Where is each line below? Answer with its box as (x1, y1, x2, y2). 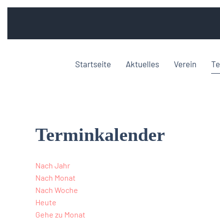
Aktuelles (126, 58, 159, 69)
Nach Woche (35, 185, 78, 194)
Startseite (75, 58, 111, 69)
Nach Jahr (35, 161, 70, 170)
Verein (174, 58, 196, 69)
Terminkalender (35, 124, 165, 145)
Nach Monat (35, 173, 76, 182)
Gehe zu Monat (35, 210, 85, 219)
